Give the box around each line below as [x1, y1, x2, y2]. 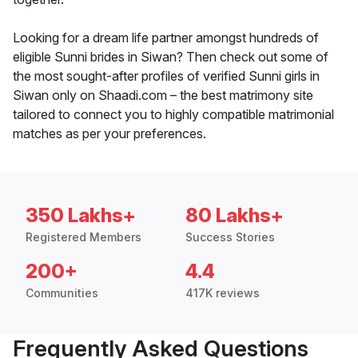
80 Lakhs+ [185, 204, 284, 228]
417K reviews [185, 286, 260, 300]
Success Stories [185, 230, 275, 245]
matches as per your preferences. [13, 125, 206, 142]
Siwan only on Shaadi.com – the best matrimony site [13, 87, 313, 104]
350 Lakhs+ [26, 204, 136, 228]
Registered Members [26, 230, 141, 245]
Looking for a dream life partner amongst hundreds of [13, 30, 319, 46]
